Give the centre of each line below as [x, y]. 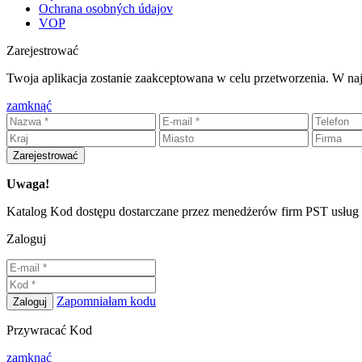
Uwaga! [28, 184]
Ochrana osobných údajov [106, 8]
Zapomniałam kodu [106, 301]
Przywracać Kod [49, 330]
